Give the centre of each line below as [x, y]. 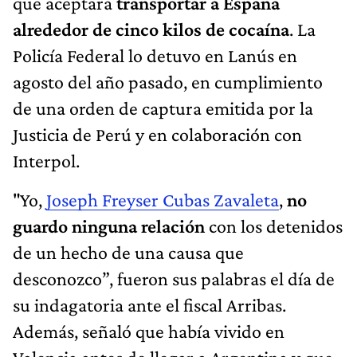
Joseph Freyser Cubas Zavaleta [163, 200]
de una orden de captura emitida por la [163, 108]
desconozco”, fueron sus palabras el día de [174, 279]
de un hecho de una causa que [128, 253]
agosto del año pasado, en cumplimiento [168, 82]
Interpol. [46, 161]
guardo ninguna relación [111, 226]
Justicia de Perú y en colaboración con [157, 135]
